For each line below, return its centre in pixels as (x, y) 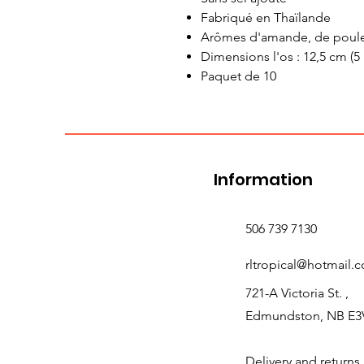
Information (263, 180)
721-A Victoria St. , (297, 293)
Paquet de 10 (238, 76)
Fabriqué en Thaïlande (266, 18)
